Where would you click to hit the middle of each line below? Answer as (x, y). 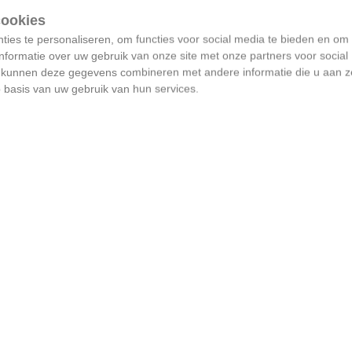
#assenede (133, 339)
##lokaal (73, 339)
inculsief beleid (123, 270)
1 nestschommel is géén (163, 248)
